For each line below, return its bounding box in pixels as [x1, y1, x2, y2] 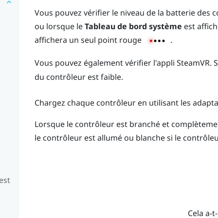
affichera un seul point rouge [34, 34, 144, 45]
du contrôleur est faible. [34, 71, 123, 82]
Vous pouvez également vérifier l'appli [34, 57, 177, 69]
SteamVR [176, 57, 210, 69]
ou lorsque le [34, 20, 85, 32]
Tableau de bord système [84, 20, 182, 32]
